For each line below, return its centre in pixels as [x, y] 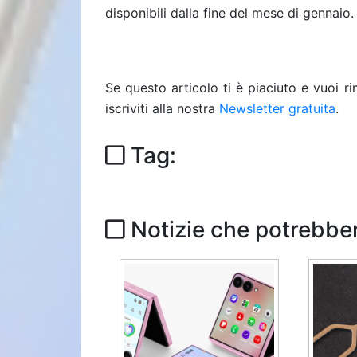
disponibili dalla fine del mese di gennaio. [229, 13]
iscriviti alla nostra [162, 108]
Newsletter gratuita [277, 108]
